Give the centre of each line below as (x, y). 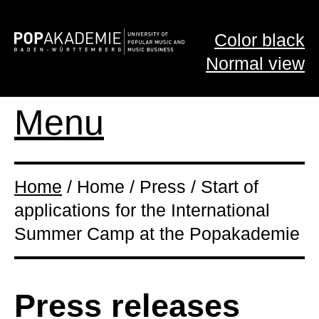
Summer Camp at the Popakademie (157, 234)
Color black (260, 40)
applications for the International (142, 210)
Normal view (255, 63)
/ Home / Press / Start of (160, 187)
